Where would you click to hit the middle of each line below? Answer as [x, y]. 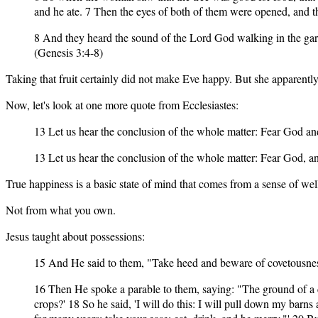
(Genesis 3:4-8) [68, 52]
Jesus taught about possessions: [75, 236]
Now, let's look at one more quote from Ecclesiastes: [122, 104]
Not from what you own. [61, 209]
